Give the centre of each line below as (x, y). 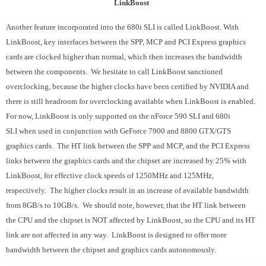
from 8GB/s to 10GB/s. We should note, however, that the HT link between (126, 205)
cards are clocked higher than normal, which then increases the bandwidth (124, 57)
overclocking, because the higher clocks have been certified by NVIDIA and (127, 87)
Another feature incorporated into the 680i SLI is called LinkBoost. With (122, 27)
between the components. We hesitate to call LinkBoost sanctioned (114, 72)
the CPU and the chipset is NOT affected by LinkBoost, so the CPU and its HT (131, 220)
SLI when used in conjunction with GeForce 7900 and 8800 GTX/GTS (118, 131)
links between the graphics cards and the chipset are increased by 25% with (126, 161)
